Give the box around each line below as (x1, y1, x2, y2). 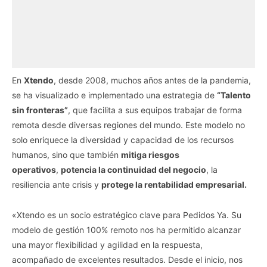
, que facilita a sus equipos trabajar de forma (68, 104, 242, 115)
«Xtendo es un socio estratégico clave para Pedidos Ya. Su (12, 209, 241, 220)
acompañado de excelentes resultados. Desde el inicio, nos (12, 254, 243, 265)
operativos (12, 164, 56, 175)
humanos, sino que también (12, 149, 121, 160)
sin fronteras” (12, 104, 68, 115)
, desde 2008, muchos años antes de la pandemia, (54, 74, 251, 85)
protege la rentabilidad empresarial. (101, 179, 247, 190)
